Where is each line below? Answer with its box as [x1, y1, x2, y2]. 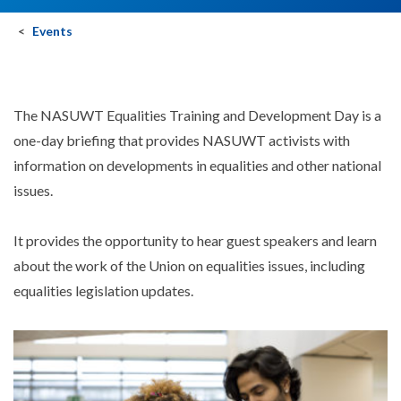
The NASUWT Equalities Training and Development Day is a [13, 107, 381, 124]
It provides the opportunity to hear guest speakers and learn [13, 232, 377, 250]
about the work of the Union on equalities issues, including [13, 257, 365, 275]
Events [32, 23, 73, 39]
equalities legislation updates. [13, 282, 193, 300]
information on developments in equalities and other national [13, 157, 381, 175]
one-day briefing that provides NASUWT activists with [13, 132, 350, 149]
